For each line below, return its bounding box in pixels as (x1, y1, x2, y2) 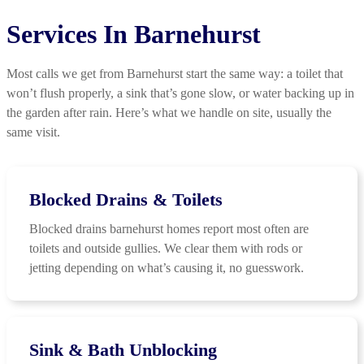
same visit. (6, 125, 60, 140)
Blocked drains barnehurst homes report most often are (29, 222, 309, 236)
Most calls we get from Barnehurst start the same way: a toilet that (6, 67, 343, 81)
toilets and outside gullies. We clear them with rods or (29, 241, 302, 256)
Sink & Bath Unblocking (29, 340, 217, 361)
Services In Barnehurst (6, 19, 261, 50)
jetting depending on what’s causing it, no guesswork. (29, 261, 304, 275)
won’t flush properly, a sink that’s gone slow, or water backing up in (6, 86, 354, 101)
